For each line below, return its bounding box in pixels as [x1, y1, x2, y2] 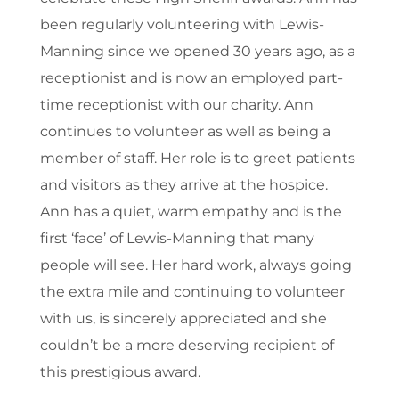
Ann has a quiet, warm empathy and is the [39, 203, 342, 221]
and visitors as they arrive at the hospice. [39, 176, 328, 194]
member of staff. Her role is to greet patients [39, 150, 355, 167]
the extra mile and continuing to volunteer [39, 283, 345, 301]
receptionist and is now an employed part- [39, 69, 343, 87]
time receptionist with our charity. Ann [39, 96, 313, 114]
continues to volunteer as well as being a [39, 123, 330, 141]
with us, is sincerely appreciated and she [39, 310, 327, 328]
